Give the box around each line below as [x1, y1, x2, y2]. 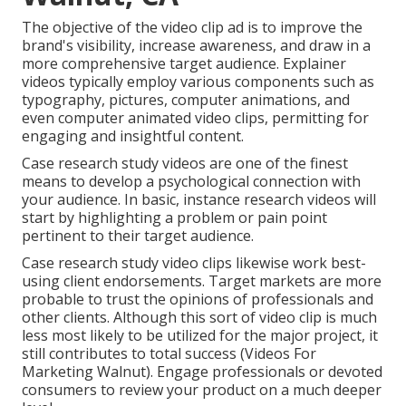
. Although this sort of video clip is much [107, 307, 377, 328]
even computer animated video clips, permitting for [22, 108, 369, 129]
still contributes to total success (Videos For [22, 343, 316, 364]
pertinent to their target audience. [22, 226, 254, 246]
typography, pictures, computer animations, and [22, 90, 350, 111]
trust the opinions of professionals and [106, 289, 373, 310]
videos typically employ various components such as [22, 72, 374, 92]
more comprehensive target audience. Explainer [22, 53, 346, 74]
